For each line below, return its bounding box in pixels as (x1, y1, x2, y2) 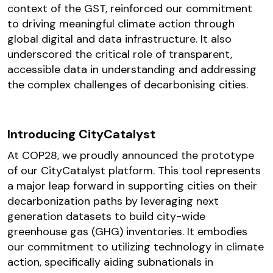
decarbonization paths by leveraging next (7, 194, 219, 209)
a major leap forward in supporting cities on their (7, 179, 257, 194)
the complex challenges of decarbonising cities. (7, 77, 248, 93)
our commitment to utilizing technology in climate (7, 239, 264, 255)
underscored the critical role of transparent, (7, 47, 232, 62)
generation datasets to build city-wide (7, 209, 205, 224)
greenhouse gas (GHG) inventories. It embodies (7, 224, 247, 239)
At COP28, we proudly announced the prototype (7, 148, 254, 163)
